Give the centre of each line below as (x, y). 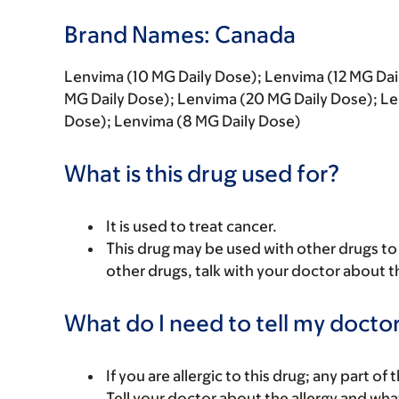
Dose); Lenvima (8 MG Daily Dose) (183, 121)
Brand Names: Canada (180, 34)
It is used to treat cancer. (191, 226)
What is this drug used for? (202, 173)
